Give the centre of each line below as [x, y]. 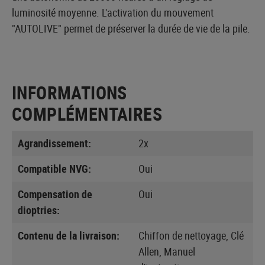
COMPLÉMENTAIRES [87, 114]
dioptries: [39, 210]
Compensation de [55, 194]
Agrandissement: [54, 143]
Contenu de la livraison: [69, 235]
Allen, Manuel [167, 251]
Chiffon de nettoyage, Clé [191, 235]
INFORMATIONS [70, 92]
